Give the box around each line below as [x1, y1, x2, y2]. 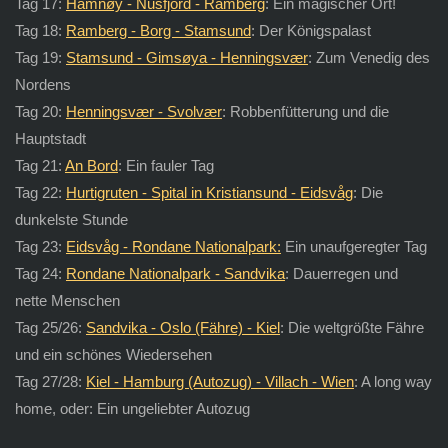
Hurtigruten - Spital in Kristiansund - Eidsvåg [65, 183, 353, 201]
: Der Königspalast [250, 21, 371, 39]
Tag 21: [14, 156, 65, 174]
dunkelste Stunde [14, 210, 128, 228]
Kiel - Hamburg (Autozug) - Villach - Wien [85, 372, 354, 390]
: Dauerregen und [284, 264, 398, 282]
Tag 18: [14, 21, 66, 39]
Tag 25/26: [14, 318, 86, 336]
